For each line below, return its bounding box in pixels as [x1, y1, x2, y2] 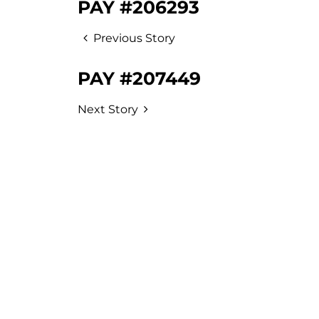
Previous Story [93, 31, 176, 45]
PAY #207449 [78, 68, 201, 89]
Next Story [78, 103, 138, 116]
